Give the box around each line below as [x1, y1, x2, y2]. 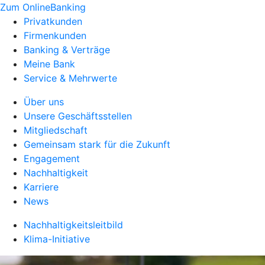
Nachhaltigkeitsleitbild [24, 219, 123, 231]
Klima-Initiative [24, 233, 90, 245]
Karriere [24, 181, 59, 193]
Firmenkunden [24, 30, 86, 41]
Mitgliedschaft [24, 124, 88, 136]
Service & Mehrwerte [24, 72, 117, 84]
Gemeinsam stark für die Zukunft [24, 138, 170, 150]
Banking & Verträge [24, 44, 110, 56]
